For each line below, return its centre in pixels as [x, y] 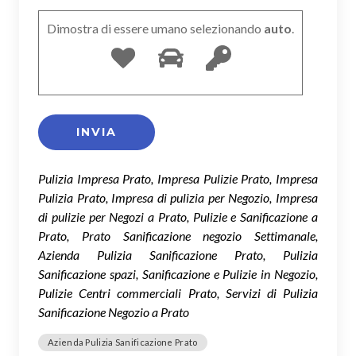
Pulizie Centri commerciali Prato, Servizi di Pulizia [178, 292]
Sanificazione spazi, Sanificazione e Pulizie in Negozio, [178, 273]
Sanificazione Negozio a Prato [114, 311]
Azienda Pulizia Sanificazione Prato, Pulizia [178, 254]
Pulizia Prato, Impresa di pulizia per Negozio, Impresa [178, 197]
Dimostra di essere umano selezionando [154, 28]
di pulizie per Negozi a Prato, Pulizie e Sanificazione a [178, 216]
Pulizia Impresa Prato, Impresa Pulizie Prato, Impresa [178, 178]
